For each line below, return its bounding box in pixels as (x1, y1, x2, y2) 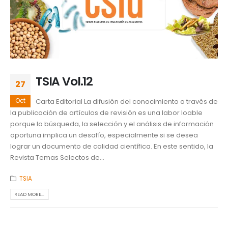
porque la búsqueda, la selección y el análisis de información (10, 119, 214, 129)
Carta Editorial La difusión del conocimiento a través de (36, 97, 218, 107)
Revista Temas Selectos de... (10, 153, 104, 163)
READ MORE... (14, 190, 45, 197)
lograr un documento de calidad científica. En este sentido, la (10, 141, 213, 152)
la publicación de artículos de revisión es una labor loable (10, 108, 203, 118)
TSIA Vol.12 (36, 72, 93, 90)
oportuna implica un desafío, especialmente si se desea (10, 130, 198, 140)
